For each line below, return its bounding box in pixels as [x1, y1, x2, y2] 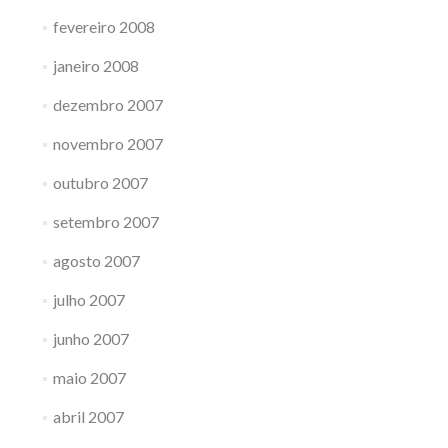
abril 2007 [52, 406, 124, 426]
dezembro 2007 [52, 94, 163, 114]
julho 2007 [52, 289, 125, 309]
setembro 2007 [52, 211, 159, 231]
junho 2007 [52, 328, 129, 348]
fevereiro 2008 [52, 16, 155, 36]
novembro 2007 [52, 133, 163, 153]
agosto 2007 [52, 250, 140, 270]
